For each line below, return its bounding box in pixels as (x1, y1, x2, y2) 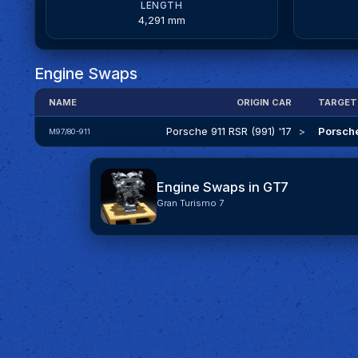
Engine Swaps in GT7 (157, 179, 289, 196)
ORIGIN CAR (236, 96, 292, 108)
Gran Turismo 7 (157, 197, 225, 209)
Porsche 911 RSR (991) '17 (165, 124, 292, 137)
